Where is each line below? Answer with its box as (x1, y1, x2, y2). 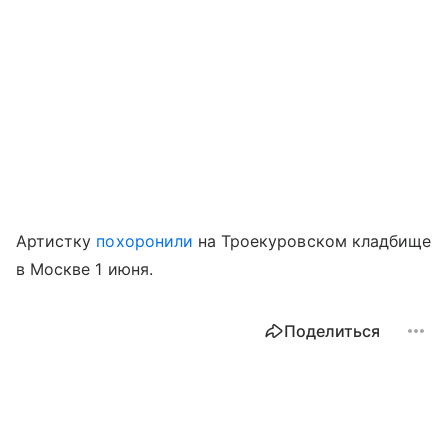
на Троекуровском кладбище (192, 230, 432, 251)
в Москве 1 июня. (16, 258, 153, 279)
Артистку (16, 230, 97, 251)
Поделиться (284, 320, 380, 341)
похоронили (96, 230, 193, 251)
